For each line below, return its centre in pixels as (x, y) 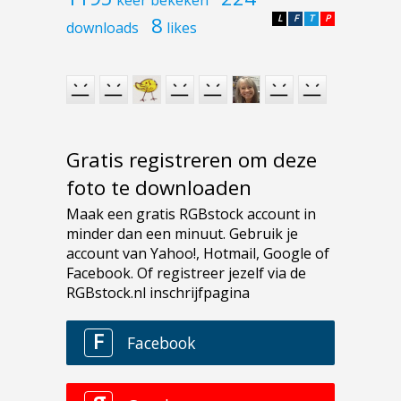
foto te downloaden (159, 188)
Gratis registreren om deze (192, 160)
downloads (102, 27)
